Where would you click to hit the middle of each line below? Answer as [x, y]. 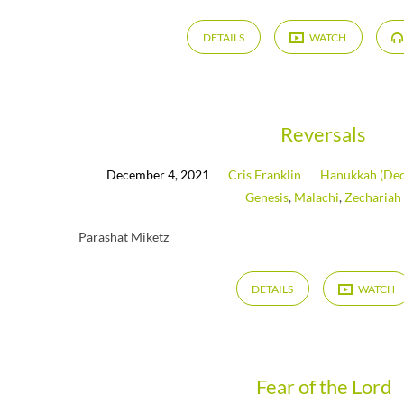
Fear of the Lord [323, 386]
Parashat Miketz [124, 237]
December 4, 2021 [158, 175]
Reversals [324, 134]
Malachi [317, 197]
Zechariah [373, 197]
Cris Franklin [265, 175]
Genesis [267, 197]
